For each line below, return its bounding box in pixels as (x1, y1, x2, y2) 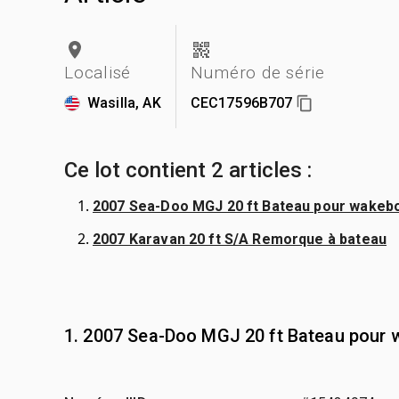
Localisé (64, 61, 131, 83)
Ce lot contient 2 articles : (64, 157, 312, 183)
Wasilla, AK (87, 94, 161, 111)
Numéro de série (190, 61, 325, 83)
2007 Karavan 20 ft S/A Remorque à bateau (93, 230, 387, 248)
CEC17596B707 (190, 94, 293, 111)
